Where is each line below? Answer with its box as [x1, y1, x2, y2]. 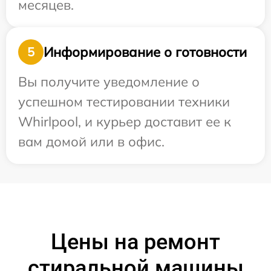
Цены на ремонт [51, 229, 220, 255]
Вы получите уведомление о [18, 73, 200, 91]
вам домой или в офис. [18, 133, 165, 151]
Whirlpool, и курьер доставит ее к [18, 113, 231, 131]
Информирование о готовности [44, 43, 247, 60]
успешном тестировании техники [18, 93, 230, 111]
